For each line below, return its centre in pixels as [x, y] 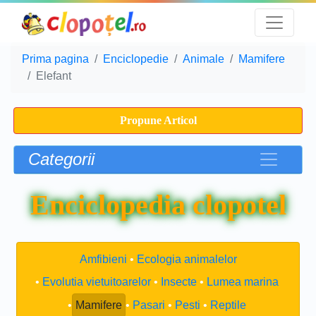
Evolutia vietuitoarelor [96, 282]
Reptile [228, 305]
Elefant [54, 76]
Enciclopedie [136, 59]
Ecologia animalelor [187, 259]
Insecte [178, 282]
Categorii [61, 159]
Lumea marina [242, 282]
